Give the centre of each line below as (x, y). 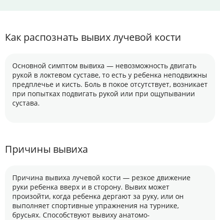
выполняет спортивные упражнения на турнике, (96, 206)
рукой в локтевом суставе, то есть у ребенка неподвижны (110, 75)
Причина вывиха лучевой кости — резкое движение (101, 178)
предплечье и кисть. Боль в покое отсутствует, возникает (110, 84)
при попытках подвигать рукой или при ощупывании (104, 94)
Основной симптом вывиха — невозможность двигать (104, 66)
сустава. (26, 103)
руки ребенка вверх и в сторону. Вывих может (91, 187)
